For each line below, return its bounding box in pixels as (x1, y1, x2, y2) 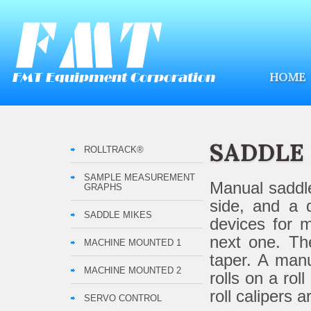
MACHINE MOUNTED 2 (83, 265, 181, 276)
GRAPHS (83, 182, 122, 192)
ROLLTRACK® (83, 144, 144, 155)
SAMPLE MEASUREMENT (83, 172, 195, 183)
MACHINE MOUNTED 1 (83, 237, 181, 248)
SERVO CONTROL (83, 293, 162, 303)
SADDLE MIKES (83, 210, 152, 220)
